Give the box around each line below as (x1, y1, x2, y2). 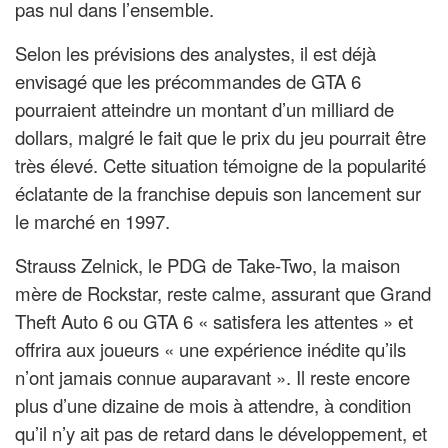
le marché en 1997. (15, 208, 170, 235)
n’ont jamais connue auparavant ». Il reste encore (15, 364, 410, 391)
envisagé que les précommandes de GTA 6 (15, 68, 361, 95)
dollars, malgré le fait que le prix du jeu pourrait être (15, 124, 426, 151)
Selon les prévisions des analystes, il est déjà (15, 40, 376, 67)
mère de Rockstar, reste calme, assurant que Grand (15, 280, 431, 307)
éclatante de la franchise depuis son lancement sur (15, 180, 421, 207)
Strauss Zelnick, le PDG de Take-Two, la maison (15, 252, 400, 279)
